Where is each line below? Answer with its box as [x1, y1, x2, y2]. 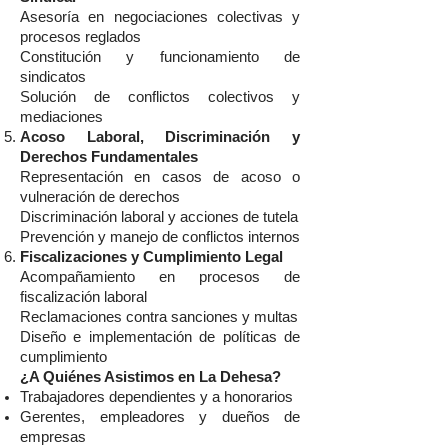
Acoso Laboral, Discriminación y [20, 129, 300, 145]
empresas [20, 429, 86, 445]
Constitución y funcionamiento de [20, 49, 300, 65]
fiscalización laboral [20, 289, 147, 305]
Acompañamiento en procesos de [20, 269, 300, 285]
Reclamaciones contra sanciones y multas [20, 309, 298, 325]
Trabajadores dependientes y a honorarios [20, 389, 293, 405]
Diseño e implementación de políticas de [20, 329, 300, 345]
